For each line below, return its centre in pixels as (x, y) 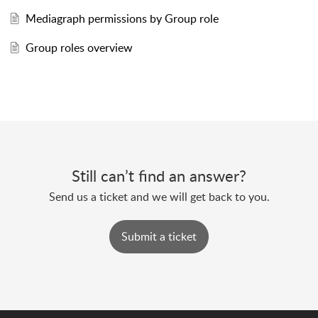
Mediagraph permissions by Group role (122, 19)
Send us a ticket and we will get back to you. (159, 197)
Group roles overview (79, 48)
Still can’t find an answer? (159, 176)
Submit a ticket (159, 237)
